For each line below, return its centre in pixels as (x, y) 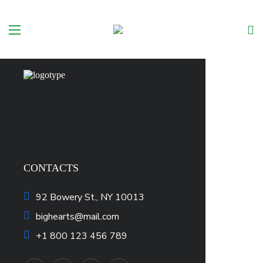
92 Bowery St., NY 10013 (90, 198)
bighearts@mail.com (77, 217)
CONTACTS (51, 168)
